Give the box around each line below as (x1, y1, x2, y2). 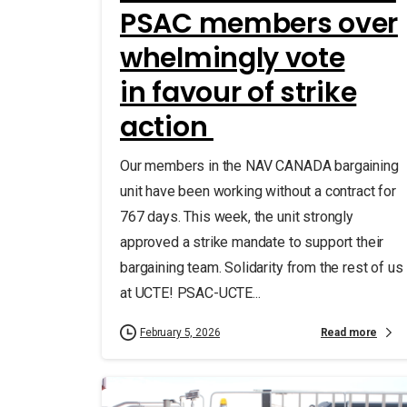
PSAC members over (120, 5, 398, 44)
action (120, 108, 213, 147)
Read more (320, 325, 378, 339)
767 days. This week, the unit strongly (120, 208, 353, 226)
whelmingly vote (120, 39, 345, 78)
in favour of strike (120, 74, 357, 113)
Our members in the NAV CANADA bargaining (120, 157, 399, 175)
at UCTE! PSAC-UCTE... (120, 284, 261, 303)
